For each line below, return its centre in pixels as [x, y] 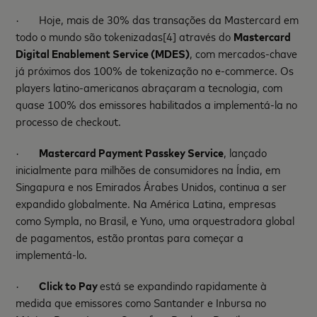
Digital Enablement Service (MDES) [103, 53]
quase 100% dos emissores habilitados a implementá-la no [157, 104]
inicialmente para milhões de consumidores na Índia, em [148, 169]
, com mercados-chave [244, 53]
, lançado [246, 152]
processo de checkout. [69, 121]
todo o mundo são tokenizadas [90, 36]
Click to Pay [70, 285]
